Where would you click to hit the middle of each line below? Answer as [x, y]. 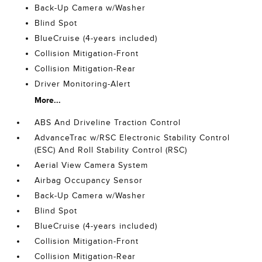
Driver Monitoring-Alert [83, 84]
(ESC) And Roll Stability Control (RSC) [111, 150]
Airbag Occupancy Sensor [89, 181]
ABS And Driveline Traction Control [108, 123]
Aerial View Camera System [92, 166]
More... [48, 100]
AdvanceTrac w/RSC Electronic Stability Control [132, 138]
